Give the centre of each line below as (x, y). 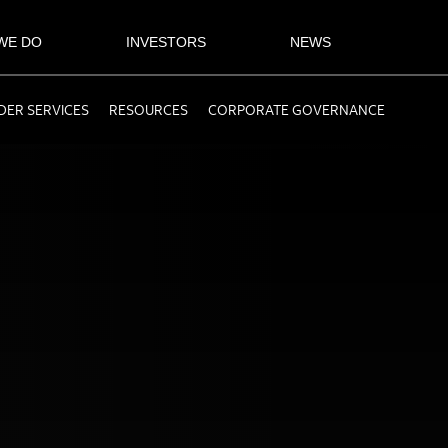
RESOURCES (148, 109)
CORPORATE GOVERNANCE (296, 109)
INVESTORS (166, 41)
